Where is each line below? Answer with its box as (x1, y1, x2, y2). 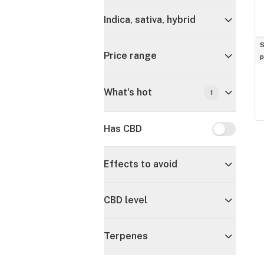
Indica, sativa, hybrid (104, 14, 196, 25)
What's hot (104, 87, 152, 98)
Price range (104, 50, 157, 61)
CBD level (104, 194, 147, 206)
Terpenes (104, 230, 148, 242)
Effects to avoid (104, 159, 177, 170)
